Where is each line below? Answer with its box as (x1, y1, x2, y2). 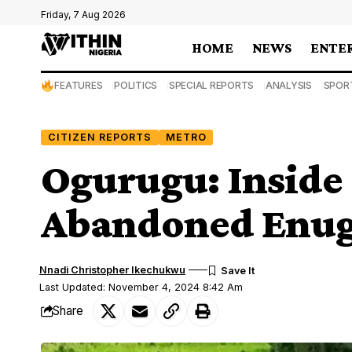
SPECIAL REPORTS (168, 79, 255, 91)
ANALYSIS (265, 79, 312, 91)
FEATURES (54, 79, 103, 91)
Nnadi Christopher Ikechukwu (39, 263, 186, 276)
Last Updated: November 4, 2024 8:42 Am (39, 280, 244, 293)
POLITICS (114, 79, 158, 91)
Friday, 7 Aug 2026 (41, 9, 126, 20)
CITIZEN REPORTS (47, 130, 152, 143)
